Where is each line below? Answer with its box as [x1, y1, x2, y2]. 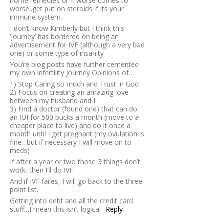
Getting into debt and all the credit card [10, 196, 133, 206]
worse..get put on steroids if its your [10, 4, 124, 14]
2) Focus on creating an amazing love [10, 88, 129, 97]
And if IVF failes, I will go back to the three [10, 176, 142, 186]
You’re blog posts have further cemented [10, 60, 139, 69]
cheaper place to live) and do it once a [10, 121, 131, 131]
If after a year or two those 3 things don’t [10, 157, 140, 167]
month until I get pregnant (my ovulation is [10, 129, 144, 139]
